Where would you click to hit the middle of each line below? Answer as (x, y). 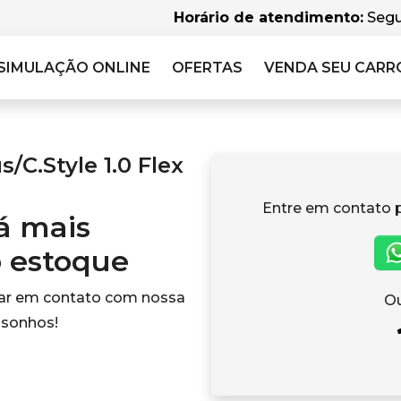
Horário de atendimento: (269, 17)
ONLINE (121, 67)
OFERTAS (207, 67)
